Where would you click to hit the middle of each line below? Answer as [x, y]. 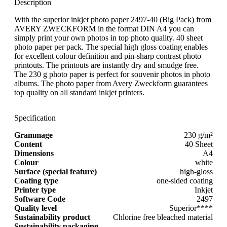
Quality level [35, 208]
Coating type [36, 180]
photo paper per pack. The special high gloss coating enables [111, 47]
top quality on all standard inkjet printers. [79, 92]
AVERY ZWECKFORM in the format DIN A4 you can [104, 28]
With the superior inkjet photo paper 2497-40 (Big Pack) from [113, 19]
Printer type [35, 190]
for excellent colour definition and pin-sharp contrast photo [108, 56]
